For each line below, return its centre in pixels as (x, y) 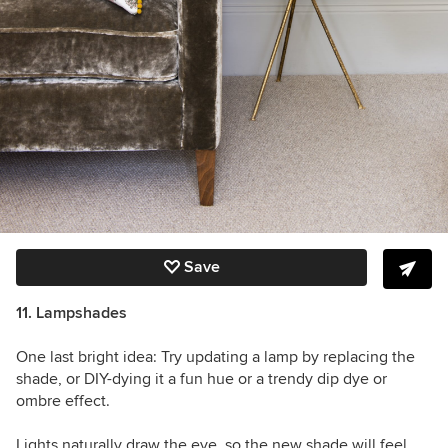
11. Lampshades (71, 312)
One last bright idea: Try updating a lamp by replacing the (215, 356)
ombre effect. (63, 400)
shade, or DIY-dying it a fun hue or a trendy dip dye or (201, 378)
